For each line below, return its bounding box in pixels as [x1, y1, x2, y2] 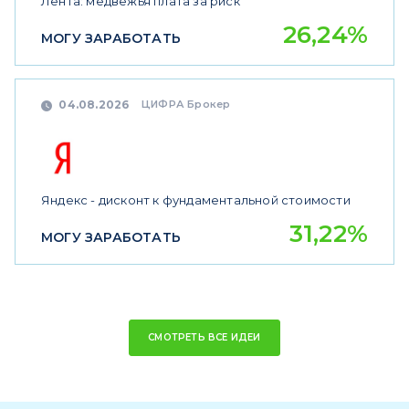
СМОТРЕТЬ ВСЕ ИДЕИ [148, 331, 261, 343]
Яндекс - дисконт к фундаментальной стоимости [41, 193, 351, 207]
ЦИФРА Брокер [142, 97, 231, 110]
